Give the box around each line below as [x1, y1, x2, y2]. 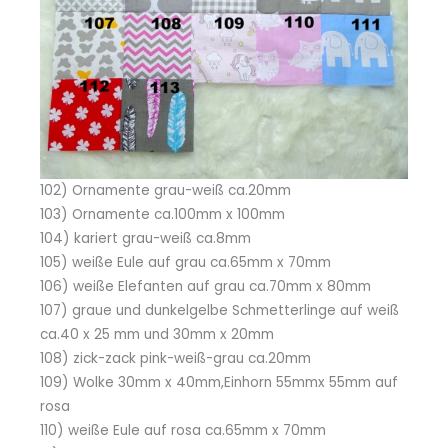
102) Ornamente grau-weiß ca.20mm [40, 181, 291, 201]
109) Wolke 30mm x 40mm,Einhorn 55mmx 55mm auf [40, 373, 398, 393]
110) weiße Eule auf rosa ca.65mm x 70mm [40, 421, 326, 441]
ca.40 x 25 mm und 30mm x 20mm [40, 325, 274, 345]
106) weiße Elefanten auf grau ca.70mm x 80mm [40, 277, 371, 297]
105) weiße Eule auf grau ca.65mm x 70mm [40, 253, 331, 273]
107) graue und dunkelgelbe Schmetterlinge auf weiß [40, 301, 399, 321]
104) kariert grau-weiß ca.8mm [40, 229, 251, 249]
